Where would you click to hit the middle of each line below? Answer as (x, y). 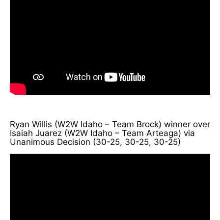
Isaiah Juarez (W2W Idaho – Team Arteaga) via (102, 133)
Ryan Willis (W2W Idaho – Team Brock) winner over (110, 124)
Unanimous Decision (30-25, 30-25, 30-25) (95, 142)
